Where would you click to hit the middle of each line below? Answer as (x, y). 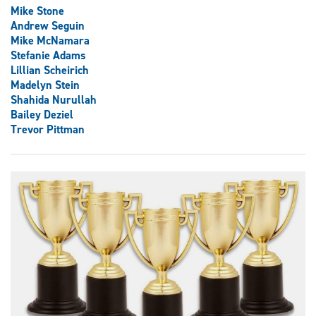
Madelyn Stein (45, 85)
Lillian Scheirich (50, 71)
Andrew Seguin (48, 26)
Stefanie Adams (48, 56)
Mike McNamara (50, 41)
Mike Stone (37, 11)
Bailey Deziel (42, 115)
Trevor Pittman (48, 130)
